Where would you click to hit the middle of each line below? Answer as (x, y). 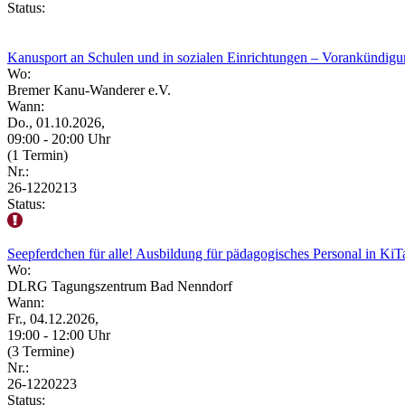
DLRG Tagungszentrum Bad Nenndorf (120, 286)
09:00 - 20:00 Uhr (59, 138)
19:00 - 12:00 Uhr (59, 334)
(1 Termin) (38, 155)
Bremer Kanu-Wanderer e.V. (89, 89)
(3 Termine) (41, 351)
